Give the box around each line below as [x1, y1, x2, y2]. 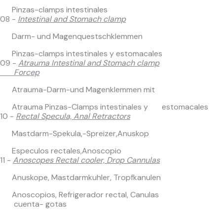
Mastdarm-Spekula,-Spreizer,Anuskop [12, 128, 149, 139]
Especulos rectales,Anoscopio [10, 146, 121, 156]
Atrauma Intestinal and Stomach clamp [18, 58, 159, 68]
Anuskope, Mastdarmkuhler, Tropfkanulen [8, 172, 161, 183]
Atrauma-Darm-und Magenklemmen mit [10, 84, 155, 95]
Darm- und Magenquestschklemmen [10, 31, 143, 41]
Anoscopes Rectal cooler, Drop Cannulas [13, 155, 160, 165]
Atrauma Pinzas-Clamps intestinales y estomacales [12, 102, 208, 112]
